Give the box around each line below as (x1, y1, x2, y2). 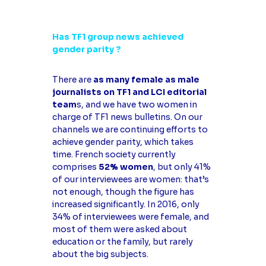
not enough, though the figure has (52, 186, 194, 198)
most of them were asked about (52, 224, 187, 235)
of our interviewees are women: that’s (52, 174, 209, 185)
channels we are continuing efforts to (52, 124, 208, 135)
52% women (98, 161, 153, 173)
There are (52, 74, 93, 85)
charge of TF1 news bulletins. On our (52, 112, 202, 123)
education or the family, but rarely (52, 236, 193, 248)
